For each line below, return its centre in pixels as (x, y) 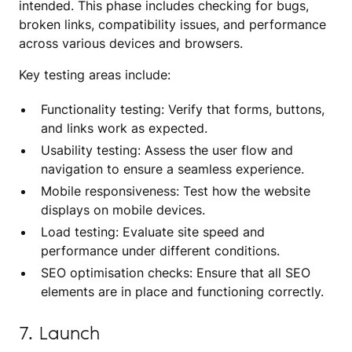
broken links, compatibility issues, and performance (172, 24)
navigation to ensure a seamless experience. (172, 169)
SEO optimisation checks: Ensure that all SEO (176, 272)
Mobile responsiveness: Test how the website (176, 191)
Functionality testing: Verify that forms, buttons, (183, 109)
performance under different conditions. (160, 250)
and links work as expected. (124, 128)
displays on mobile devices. (123, 209)
